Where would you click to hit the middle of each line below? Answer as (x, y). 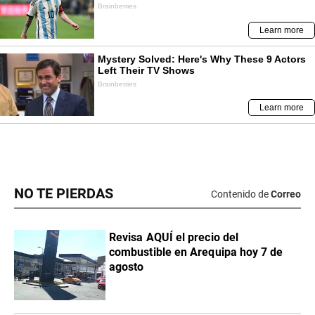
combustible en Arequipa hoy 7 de (196, 252)
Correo (286, 194)
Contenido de (240, 194)
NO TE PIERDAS (64, 194)
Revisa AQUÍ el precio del (174, 238)
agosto (127, 267)
